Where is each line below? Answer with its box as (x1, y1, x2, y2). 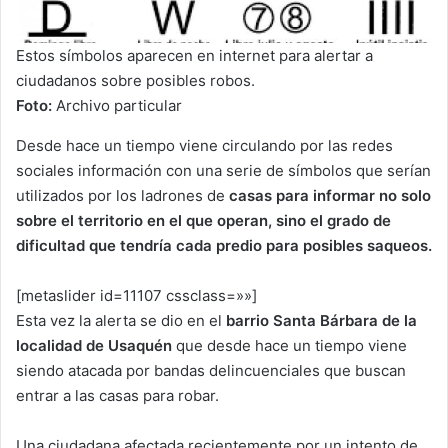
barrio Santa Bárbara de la (222, 310, 417, 330)
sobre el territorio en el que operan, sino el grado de (16, 210, 391, 230)
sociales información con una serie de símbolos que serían (16, 160, 431, 180)
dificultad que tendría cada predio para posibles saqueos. (16, 235, 432, 255)
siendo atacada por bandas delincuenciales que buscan (16, 360, 406, 380)
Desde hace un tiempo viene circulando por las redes (16, 135, 393, 155)
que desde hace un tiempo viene (176, 335, 407, 355)
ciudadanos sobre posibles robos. (16, 70, 255, 90)
